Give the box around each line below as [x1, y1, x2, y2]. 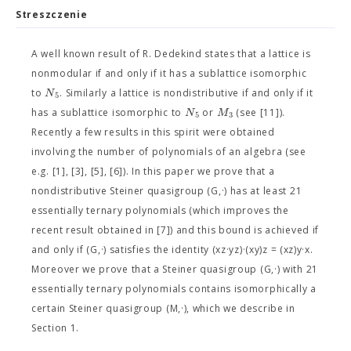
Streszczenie [16, 8, 88, 21]
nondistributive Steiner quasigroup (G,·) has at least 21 [31, 184, 302, 197]
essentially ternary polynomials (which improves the [31, 204, 289, 217]
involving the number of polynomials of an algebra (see [31, 145, 306, 158]
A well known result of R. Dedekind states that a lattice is [31, 47, 311, 60]
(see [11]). [233, 106, 285, 119]
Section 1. [31, 321, 80, 335]
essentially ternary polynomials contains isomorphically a [31, 282, 317, 295]
